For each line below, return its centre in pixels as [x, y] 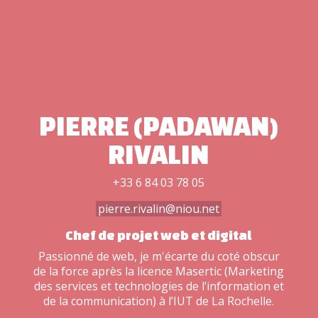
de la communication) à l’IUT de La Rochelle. [159, 301]
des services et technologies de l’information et [159, 286]
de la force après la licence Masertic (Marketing [159, 271]
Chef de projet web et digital [159, 235]
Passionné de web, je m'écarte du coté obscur [159, 256]
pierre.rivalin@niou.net [159, 208]
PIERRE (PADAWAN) [159, 125]
